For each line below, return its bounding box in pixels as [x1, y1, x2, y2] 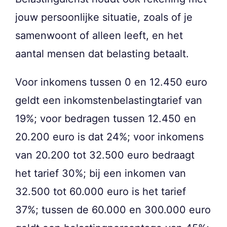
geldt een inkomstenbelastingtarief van [15, 94, 202, 107]
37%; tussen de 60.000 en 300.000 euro [15, 204, 211, 216]
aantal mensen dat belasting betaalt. [15, 48, 189, 60]
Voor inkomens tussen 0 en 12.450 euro [15, 76, 207, 89]
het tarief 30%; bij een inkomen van [15, 167, 186, 180]
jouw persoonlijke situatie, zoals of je [15, 11, 193, 24]
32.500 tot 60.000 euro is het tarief [15, 185, 186, 198]
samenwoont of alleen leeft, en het [15, 29, 183, 42]
